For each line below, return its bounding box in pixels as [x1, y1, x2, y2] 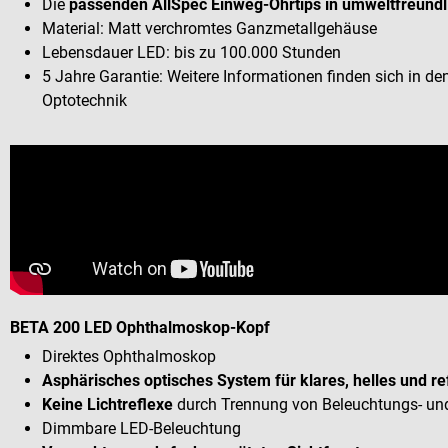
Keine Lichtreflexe [42, 394, 173, 414]
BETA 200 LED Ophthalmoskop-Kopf [10, 317, 270, 337]
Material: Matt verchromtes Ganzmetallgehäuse [42, 18, 377, 38]
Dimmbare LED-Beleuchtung [42, 418, 241, 438]
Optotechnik [42, 90, 127, 110]
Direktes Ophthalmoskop [42, 346, 216, 366]
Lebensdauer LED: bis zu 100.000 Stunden [42, 42, 341, 62]
